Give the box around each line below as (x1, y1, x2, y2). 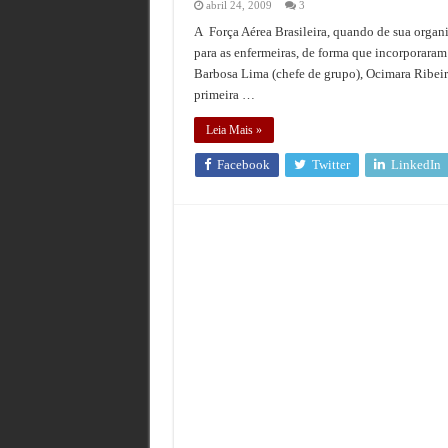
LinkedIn (390, 156, 441, 172)
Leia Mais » (205, 122, 262, 137)
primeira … (193, 86, 255, 102)
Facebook (216, 156, 270, 172)
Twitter (311, 156, 350, 172)
